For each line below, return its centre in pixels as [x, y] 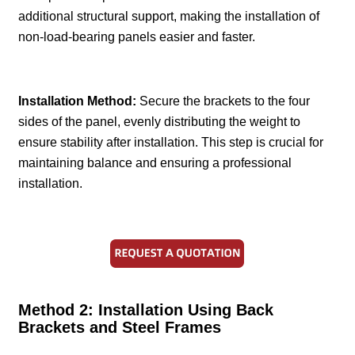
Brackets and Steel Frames [120, 327]
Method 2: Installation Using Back [146, 309]
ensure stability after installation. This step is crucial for [171, 142]
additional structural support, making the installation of [169, 16]
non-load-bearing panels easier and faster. [137, 36]
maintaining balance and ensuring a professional [155, 162]
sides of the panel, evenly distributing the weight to [160, 121]
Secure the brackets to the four [223, 101]
